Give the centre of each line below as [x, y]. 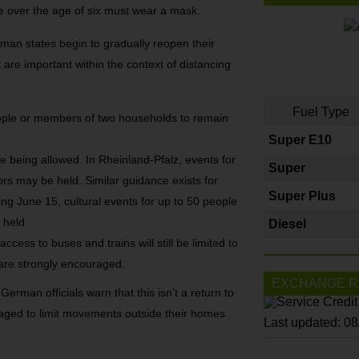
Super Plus [302, 196]
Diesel [287, 224]
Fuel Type [321, 112]
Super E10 [300, 140]
